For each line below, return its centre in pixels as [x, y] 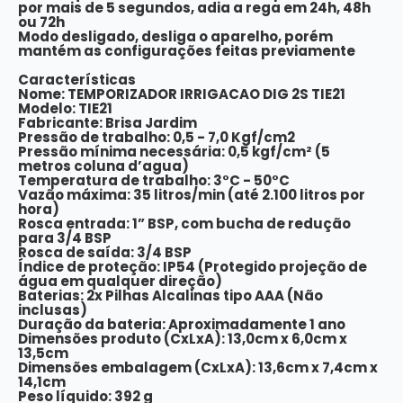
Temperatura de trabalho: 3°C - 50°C [154, 180]
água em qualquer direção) [120, 281]
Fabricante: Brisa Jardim [107, 123]
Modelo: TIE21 [65, 108]
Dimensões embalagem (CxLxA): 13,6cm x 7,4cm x [198, 367]
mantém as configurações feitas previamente [187, 51]
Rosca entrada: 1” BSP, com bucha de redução [184, 224]
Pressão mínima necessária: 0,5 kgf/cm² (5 [174, 152]
